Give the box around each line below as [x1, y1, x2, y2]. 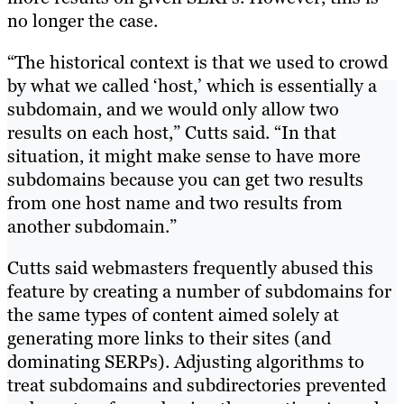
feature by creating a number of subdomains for [7, 279, 391, 303]
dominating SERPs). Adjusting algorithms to [7, 349, 364, 373]
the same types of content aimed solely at [7, 302, 339, 326]
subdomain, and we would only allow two [7, 96, 339, 121]
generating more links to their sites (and [7, 326, 331, 350]
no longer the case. [7, 8, 158, 32]
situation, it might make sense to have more [7, 143, 361, 168]
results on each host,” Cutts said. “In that [7, 120, 336, 144]
